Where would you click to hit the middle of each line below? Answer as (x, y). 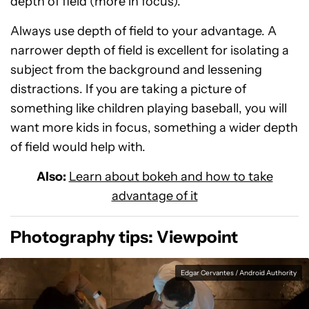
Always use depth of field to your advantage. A (143, 31)
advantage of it (154, 196)
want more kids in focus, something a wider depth (154, 127)
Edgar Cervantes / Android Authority (239, 272)
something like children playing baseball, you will (149, 108)
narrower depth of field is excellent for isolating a (150, 50)
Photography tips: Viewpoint (124, 237)
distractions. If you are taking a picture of (128, 89)
